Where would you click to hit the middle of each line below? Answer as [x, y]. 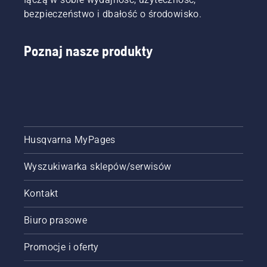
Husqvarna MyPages [70, 139]
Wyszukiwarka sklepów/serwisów [98, 166]
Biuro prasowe [56, 220]
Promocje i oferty [61, 247]
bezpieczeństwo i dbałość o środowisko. [113, 14]
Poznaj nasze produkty [89, 51]
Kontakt [41, 193]
